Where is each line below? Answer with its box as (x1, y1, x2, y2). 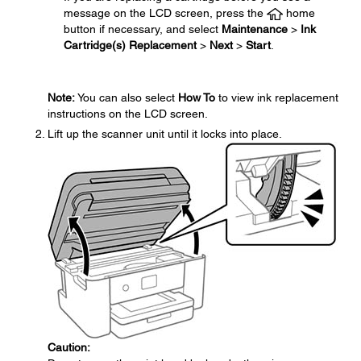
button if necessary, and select (64, 23, 222, 35)
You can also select (75, 91, 178, 104)
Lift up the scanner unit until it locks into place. (48, 127, 282, 140)
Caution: (48, 341, 90, 354)
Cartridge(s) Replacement (64, 39, 197, 52)
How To (178, 91, 215, 104)
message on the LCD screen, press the (64, 6, 267, 19)
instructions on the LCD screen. (48, 107, 208, 120)
